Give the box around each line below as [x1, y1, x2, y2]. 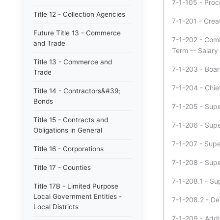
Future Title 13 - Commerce [33, 29, 121, 37]
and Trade [33, 39, 65, 47]
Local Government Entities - [33, 192, 122, 200]
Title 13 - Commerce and [33, 58, 112, 66]
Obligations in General [33, 126, 102, 134]
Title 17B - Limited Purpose [33, 182, 118, 190]
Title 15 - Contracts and [33, 116, 108, 124]
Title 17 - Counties [33, 164, 91, 171]
